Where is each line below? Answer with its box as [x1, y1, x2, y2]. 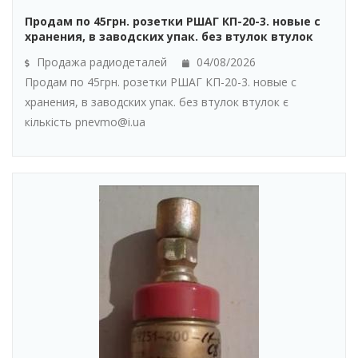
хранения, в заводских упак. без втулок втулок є [25, 93, 288, 109]
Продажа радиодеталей [34, 54, 167, 70]
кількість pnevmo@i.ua [25, 113, 145, 129]
